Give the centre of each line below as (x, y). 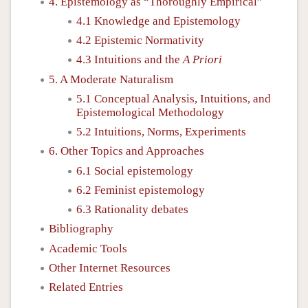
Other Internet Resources (110, 267)
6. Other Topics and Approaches (126, 151)
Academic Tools (88, 248)
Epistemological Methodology (150, 112)
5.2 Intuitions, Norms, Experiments (161, 132)
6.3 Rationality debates (132, 209)
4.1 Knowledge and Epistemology (158, 21)
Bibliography (81, 229)
